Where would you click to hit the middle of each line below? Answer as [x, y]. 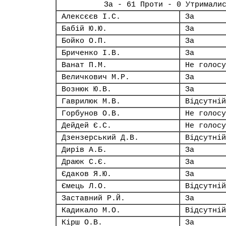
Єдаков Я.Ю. [87, 174]
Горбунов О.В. [91, 114]
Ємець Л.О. [84, 186]
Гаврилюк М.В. [91, 101]
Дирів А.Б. [84, 150]
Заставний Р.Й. [93, 198]
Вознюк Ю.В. [87, 89]
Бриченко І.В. [91, 53]
